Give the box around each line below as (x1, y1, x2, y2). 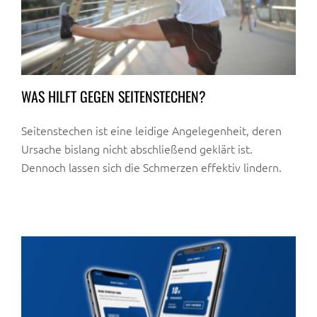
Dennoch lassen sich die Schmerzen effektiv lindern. (21, 159, 282, 175)
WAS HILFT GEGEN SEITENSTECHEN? (21, 86, 206, 108)
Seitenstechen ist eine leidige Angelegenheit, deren (21, 122, 282, 139)
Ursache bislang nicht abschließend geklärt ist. (21, 141, 253, 157)
